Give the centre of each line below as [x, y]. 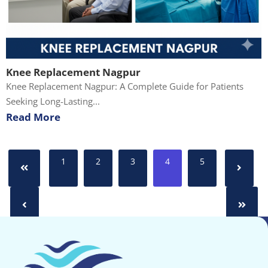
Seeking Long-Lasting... [53, 101]
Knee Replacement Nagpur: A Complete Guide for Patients [125, 86]
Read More [33, 117]
